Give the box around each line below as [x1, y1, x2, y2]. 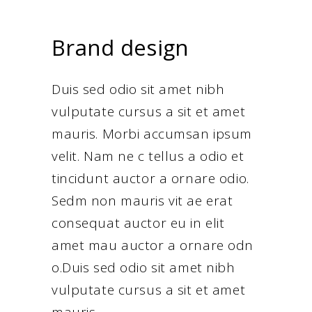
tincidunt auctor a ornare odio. [52, 169, 249, 188]
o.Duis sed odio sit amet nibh [52, 258, 235, 277]
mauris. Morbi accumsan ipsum [52, 125, 252, 143]
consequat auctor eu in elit [52, 214, 225, 233]
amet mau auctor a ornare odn [52, 236, 253, 255]
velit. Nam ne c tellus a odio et [52, 147, 244, 166]
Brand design [52, 33, 189, 63]
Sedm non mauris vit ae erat [52, 192, 233, 210]
